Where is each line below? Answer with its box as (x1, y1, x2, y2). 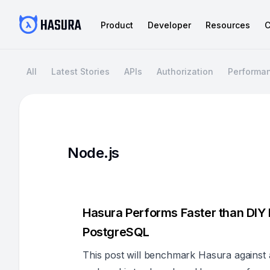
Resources (206, 19, 250, 30)
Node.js (67, 144, 119, 162)
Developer (148, 19, 191, 30)
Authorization (157, 66, 213, 77)
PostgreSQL (83, 225, 149, 239)
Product (101, 19, 133, 30)
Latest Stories (51, 66, 110, 77)
